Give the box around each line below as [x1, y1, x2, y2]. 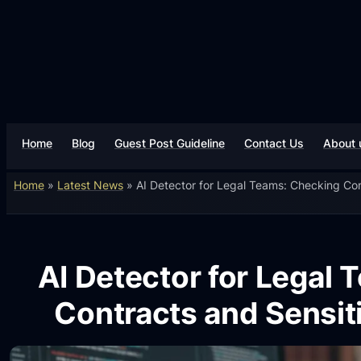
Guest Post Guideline [114, 135, 226, 150]
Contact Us [244, 135, 305, 150]
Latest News [56, 177, 123, 192]
